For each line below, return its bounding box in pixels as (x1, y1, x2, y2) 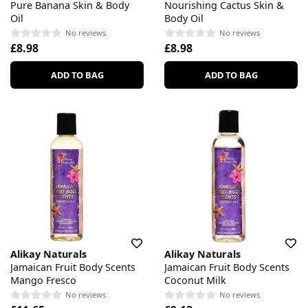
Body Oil (164, 11, 203, 25)
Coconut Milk (164, 273, 226, 287)
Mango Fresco (10, 273, 76, 287)
